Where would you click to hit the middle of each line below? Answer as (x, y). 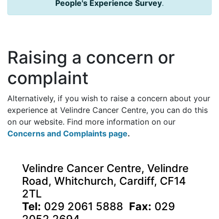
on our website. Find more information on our (91, 122)
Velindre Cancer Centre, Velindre (105, 168)
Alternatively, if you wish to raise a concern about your (109, 99)
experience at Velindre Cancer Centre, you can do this (108, 110)
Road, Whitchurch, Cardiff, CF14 (104, 181)
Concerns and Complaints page (67, 134)
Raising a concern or (91, 58)
